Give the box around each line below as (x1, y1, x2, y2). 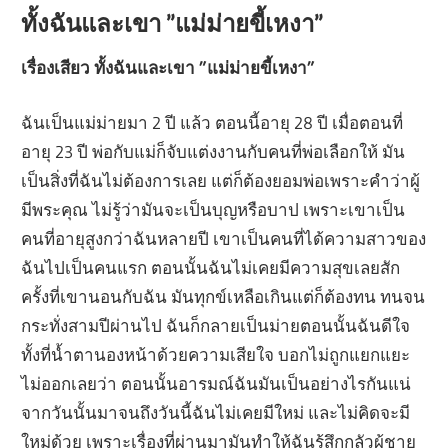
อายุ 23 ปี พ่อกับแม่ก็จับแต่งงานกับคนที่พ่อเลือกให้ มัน (21, 140, 406, 162)
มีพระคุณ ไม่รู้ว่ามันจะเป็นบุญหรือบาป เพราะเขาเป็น (21, 198, 406, 220)
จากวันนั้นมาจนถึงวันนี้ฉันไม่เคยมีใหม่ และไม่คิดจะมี (21, 401, 411, 423)
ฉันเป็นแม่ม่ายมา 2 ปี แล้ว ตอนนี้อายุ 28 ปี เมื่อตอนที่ (21, 111, 404, 133)
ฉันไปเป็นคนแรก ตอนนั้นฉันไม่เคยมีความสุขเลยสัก (21, 256, 401, 278)
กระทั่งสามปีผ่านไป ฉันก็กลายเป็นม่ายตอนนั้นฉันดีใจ (21, 314, 411, 336)
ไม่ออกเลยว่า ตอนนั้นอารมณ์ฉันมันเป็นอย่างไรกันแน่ (21, 372, 412, 394)
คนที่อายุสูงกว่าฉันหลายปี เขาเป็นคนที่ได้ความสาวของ (21, 227, 427, 249)
